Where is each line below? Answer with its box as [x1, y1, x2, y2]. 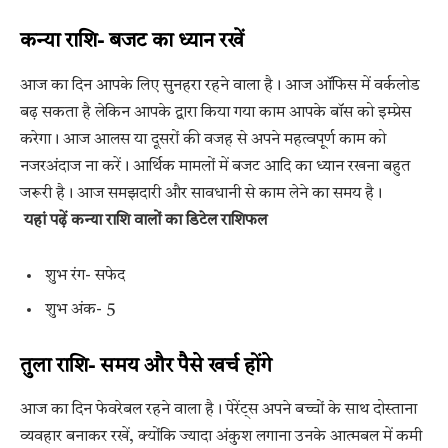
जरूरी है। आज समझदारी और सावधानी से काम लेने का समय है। [20, 185, 382, 202]
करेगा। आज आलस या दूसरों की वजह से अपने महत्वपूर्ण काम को [20, 131, 386, 148]
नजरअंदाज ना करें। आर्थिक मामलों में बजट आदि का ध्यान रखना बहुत [20, 158, 410, 175]
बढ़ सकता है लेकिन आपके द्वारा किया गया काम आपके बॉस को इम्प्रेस [20, 104, 411, 121]
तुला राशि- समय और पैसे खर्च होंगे [20, 355, 272, 377]
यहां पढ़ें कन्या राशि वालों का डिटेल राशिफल [24, 212, 271, 229]
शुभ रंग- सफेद [45, 267, 125, 284]
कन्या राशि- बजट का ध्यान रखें [20, 31, 244, 53]
